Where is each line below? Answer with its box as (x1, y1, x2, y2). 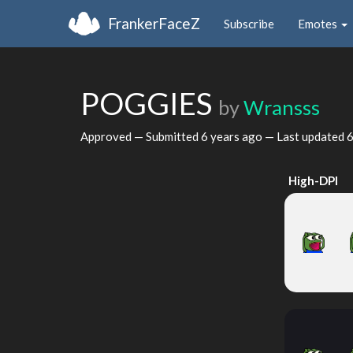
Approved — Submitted (80, 128, 201, 143)
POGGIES (80, 85, 218, 121)
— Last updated (262, 128, 347, 143)
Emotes (298, 16, 340, 31)
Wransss (243, 95, 320, 119)
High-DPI (288, 173, 339, 188)
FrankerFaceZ (108, 13, 200, 32)
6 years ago (201, 128, 262, 143)
